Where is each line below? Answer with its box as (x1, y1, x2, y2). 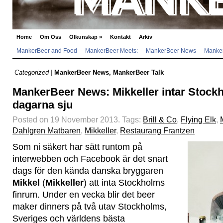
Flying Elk (181, 115, 216, 124)
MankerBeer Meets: (85, 47, 138, 54)
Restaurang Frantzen (120, 126, 195, 135)
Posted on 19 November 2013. (12, 115, 122, 124)
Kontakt (110, 34, 131, 40)
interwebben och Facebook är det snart (12, 154, 168, 164)
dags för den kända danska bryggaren (12, 166, 163, 176)
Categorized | (14, 69, 52, 76)
